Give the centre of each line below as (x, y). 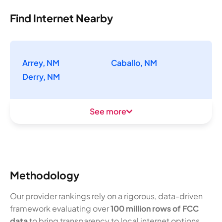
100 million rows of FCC (155, 208)
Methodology (45, 175)
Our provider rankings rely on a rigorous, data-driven (106, 196)
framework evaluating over (60, 208)
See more (108, 111)
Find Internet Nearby (61, 18)
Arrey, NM (41, 63)
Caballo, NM (134, 63)
